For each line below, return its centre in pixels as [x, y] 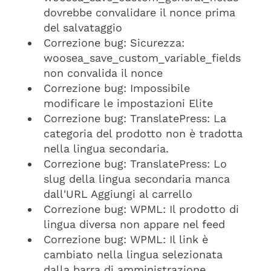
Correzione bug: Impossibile [117, 88]
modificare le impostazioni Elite [128, 103]
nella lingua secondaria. [106, 149]
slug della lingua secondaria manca [137, 179]
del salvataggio [83, 28]
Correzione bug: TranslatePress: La [135, 118]
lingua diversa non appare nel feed [134, 224]
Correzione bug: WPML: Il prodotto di [141, 209]
